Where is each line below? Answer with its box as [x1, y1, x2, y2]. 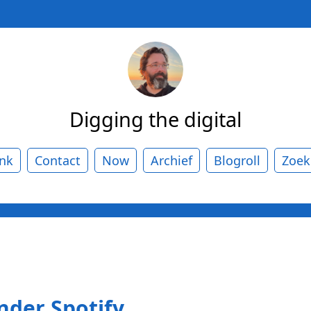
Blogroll [214, 151, 260, 169]
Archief [151, 151, 192, 169]
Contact [35, 151, 81, 169]
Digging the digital [69, 105, 242, 133]
